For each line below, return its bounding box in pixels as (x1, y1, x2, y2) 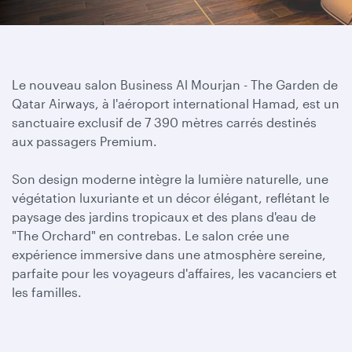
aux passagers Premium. (12, 134, 157, 148)
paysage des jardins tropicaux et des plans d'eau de (12, 209, 316, 224)
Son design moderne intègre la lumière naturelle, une (12, 171, 328, 186)
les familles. (12, 284, 82, 299)
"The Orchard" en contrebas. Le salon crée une (12, 228, 289, 243)
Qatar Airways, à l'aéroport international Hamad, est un (12, 96, 339, 111)
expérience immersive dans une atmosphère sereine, (12, 247, 326, 262)
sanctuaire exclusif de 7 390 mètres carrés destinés (12, 115, 317, 130)
